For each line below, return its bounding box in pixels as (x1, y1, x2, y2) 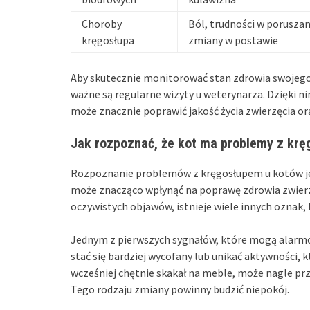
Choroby (82, 16, 122, 30)
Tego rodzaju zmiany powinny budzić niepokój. (71, 282, 289, 296)
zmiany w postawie (188, 33, 278, 47)
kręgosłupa (82, 33, 134, 47)
